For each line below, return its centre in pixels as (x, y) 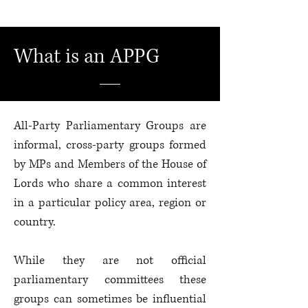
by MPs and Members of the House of (110, 164)
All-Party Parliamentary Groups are (110, 125)
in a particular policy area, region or (110, 202)
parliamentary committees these (110, 279)
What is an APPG (87, 57)
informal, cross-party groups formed (110, 145)
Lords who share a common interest (110, 183)
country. (35, 222)
